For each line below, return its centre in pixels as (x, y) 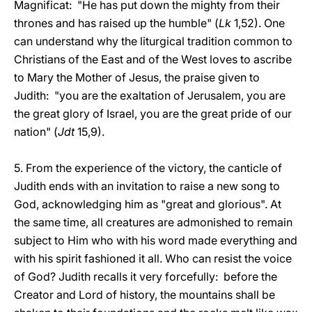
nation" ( (36, 132)
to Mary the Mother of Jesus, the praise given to (137, 77)
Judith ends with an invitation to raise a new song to (147, 186)
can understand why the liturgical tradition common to (153, 41)
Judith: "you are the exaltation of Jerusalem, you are (150, 95)
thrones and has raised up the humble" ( (116, 23)
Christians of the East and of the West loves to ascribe (153, 59)
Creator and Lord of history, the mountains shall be (145, 295)
